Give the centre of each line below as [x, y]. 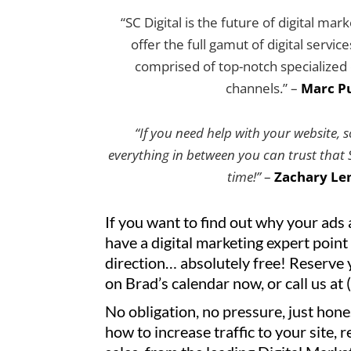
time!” [244, 177]
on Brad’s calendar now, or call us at [226, 282]
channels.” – [262, 88]
